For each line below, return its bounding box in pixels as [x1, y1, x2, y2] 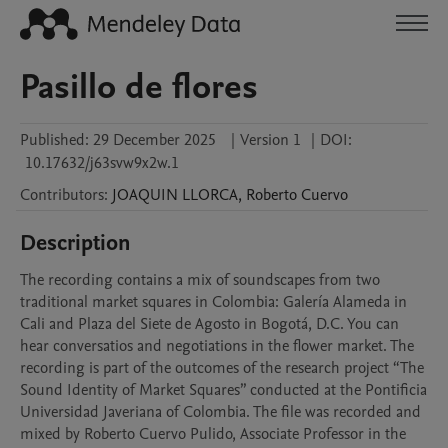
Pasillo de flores [20, 63, 258, 111]
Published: [20, 129, 89, 151]
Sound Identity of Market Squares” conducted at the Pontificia [20, 379, 427, 401]
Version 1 [240, 129, 301, 151]
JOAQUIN [112, 184, 178, 206]
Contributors [20, 184, 104, 206]
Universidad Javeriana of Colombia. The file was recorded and [20, 401, 421, 423]
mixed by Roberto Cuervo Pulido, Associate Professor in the [20, 423, 406, 445]
